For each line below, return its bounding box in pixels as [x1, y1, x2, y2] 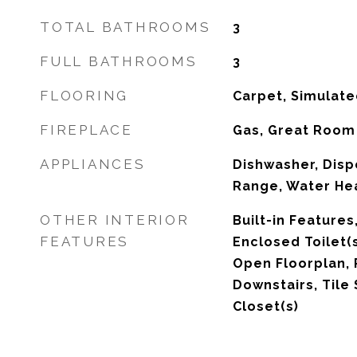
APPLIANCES [40, 156, 146, 172]
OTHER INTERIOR [40, 212, 190, 228]
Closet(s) [232, 299, 299, 314]
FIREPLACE [40, 122, 133, 138]
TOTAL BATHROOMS [40, 19, 211, 35]
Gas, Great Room [232, 123, 355, 138]
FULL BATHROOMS [40, 53, 198, 69]
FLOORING [40, 88, 128, 104]
